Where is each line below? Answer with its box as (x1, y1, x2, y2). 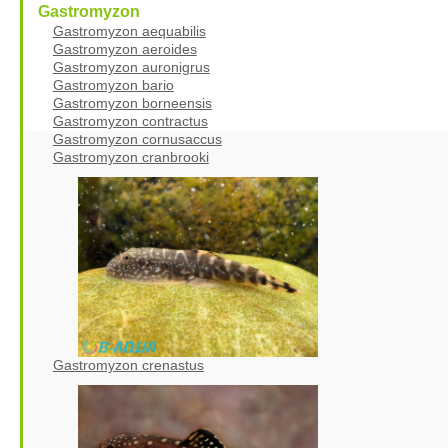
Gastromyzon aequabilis (52, 22, 206, 39)
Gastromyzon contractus (52, 112, 208, 129)
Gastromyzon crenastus (52, 356, 204, 373)
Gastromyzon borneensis (52, 94, 212, 111)
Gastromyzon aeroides (52, 40, 197, 57)
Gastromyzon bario (52, 76, 174, 93)
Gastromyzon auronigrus (52, 58, 210, 75)
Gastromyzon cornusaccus (52, 130, 222, 147)
